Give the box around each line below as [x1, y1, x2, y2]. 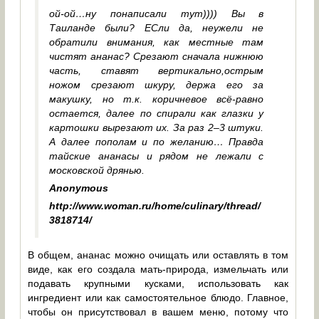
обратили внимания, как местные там [49, 36, 264, 48]
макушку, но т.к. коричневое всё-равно [49, 93, 264, 105]
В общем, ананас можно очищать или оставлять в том [28, 249, 289, 261]
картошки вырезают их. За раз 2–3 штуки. [49, 122, 264, 134]
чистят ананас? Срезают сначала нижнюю [49, 51, 264, 63]
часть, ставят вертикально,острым [49, 65, 264, 77]
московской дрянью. [49, 164, 145, 177]
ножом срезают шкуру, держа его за [49, 79, 264, 91]
